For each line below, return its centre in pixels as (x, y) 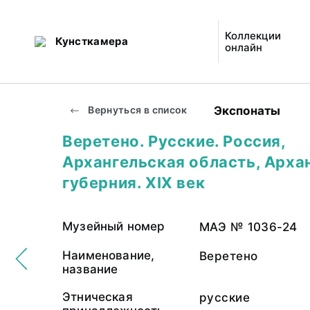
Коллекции (253, 36)
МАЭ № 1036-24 (248, 227)
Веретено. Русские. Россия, (174, 141)
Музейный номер (114, 226)
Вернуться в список (137, 110)
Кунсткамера (91, 41)
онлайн (244, 47)
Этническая (98, 297)
